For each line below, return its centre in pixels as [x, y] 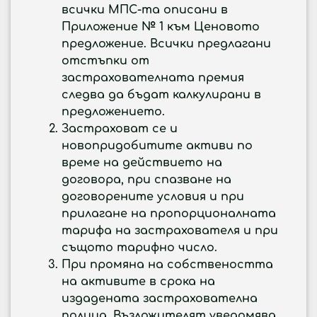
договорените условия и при [153, 197]
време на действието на [142, 163]
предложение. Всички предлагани [166, 44]
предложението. [113, 112]
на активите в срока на [138, 282]
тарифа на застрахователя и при [170, 231]
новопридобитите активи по [157, 146]
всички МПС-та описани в [145, 10]
